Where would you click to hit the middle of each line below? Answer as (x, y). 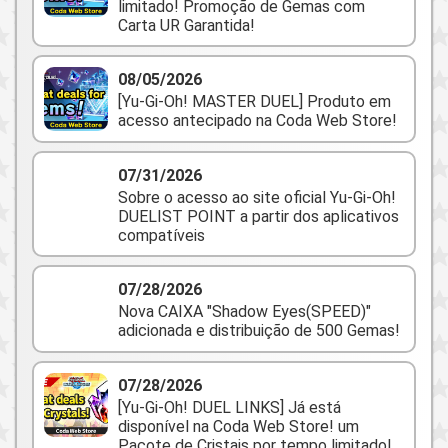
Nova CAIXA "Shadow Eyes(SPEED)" (244, 311)
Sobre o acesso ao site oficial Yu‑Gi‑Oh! (257, 197)
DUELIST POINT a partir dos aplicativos (258, 216)
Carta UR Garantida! (186, 25)
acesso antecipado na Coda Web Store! (257, 120)
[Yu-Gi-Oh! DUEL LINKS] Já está (229, 407)
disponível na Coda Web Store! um (238, 426)
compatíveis (161, 235)
